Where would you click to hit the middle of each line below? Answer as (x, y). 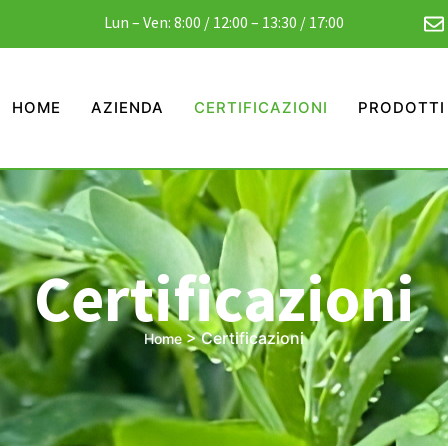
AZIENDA (127, 108)
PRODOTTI (401, 108)
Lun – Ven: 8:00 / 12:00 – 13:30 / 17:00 (224, 22)
